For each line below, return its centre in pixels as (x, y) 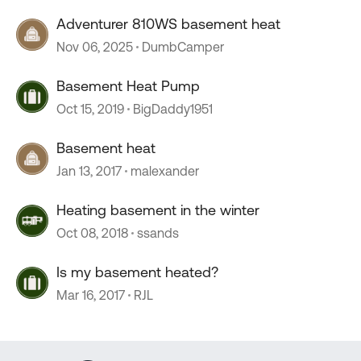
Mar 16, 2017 (91, 295)
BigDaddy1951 (173, 109)
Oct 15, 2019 (90, 109)
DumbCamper (183, 47)
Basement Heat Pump (128, 86)
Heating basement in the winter (158, 210)
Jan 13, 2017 (89, 171)
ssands (158, 233)
